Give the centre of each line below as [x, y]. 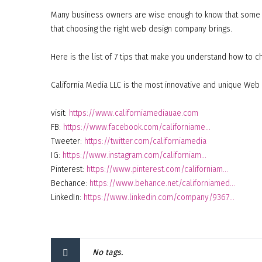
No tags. [108, 252]
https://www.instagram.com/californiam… [135, 155]
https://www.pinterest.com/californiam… [157, 169]
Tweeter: [68, 141]
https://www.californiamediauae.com [134, 113]
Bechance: [70, 183]
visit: [60, 113]
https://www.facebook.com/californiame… [137, 127]
